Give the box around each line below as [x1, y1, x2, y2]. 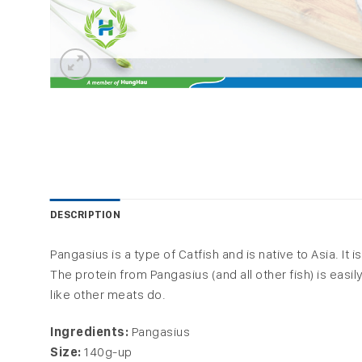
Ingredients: [50, 324, 132, 340]
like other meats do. [50, 287, 166, 303]
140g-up [84, 344, 133, 360]
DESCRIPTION [50, 208, 120, 221]
